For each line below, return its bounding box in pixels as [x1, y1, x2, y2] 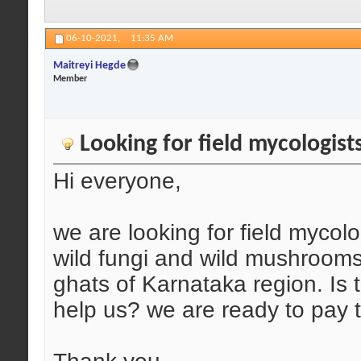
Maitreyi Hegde [53, 59, 126, 72]
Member [53, 73, 87, 84]
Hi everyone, [53, 168, 181, 194]
